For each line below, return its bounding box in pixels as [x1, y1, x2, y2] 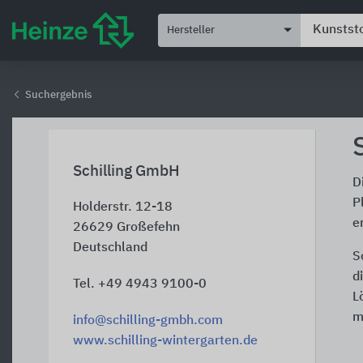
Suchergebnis [23, 90, 92, 100]
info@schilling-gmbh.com [73, 314, 223, 327]
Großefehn [117, 221, 180, 234]
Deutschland [73, 241, 147, 254]
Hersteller [167, 24, 215, 36]
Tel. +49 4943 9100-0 [73, 278, 207, 291]
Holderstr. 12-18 [73, 201, 173, 214]
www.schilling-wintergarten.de [73, 335, 258, 348]
